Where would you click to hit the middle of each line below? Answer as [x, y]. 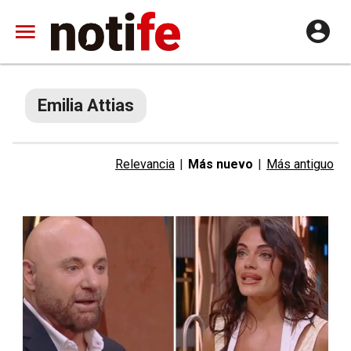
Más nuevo [221, 164]
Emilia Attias [86, 105]
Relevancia [145, 164]
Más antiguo [300, 164]
